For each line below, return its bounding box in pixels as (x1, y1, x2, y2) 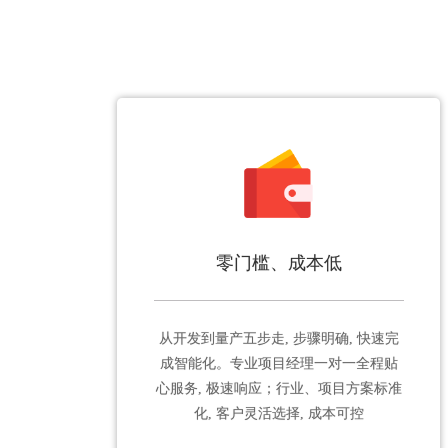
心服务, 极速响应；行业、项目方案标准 (155, 380, 402, 396)
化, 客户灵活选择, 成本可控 (193, 405, 364, 421)
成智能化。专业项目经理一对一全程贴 (159, 355, 398, 371)
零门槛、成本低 (215, 252, 342, 273)
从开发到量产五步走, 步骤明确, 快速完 (158, 330, 399, 346)
